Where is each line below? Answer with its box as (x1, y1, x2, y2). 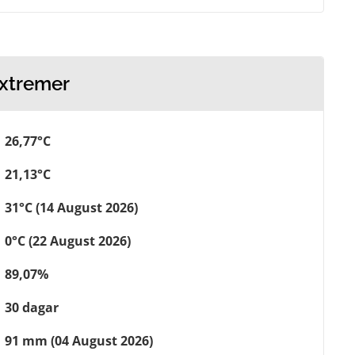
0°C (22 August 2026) (5, 232, 131, 250)
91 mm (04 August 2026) (5, 332, 153, 349)
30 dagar (5, 299, 59, 316)
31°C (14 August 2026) (5, 199, 138, 216)
